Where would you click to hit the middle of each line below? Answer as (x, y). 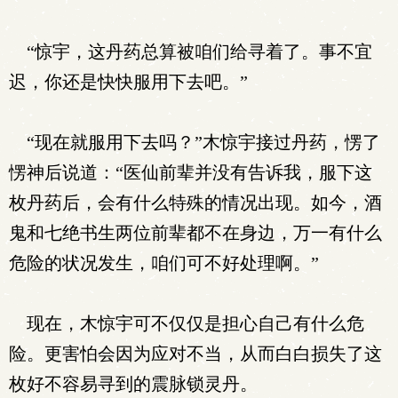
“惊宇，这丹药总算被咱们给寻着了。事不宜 (191, 52)
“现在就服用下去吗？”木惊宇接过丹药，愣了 (195, 142)
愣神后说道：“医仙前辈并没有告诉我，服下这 (191, 172)
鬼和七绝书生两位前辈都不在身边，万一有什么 (195, 233)
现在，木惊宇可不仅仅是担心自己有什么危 (187, 323)
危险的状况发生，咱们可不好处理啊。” (164, 263)
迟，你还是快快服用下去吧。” (128, 82)
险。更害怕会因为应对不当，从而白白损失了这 (195, 354)
